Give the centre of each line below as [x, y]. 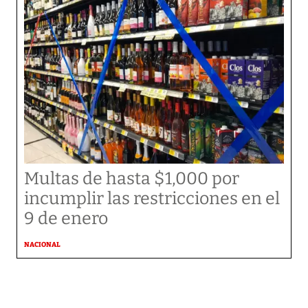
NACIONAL [42, 245]
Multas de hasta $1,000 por [132, 179]
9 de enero [66, 219]
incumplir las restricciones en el [152, 199]
